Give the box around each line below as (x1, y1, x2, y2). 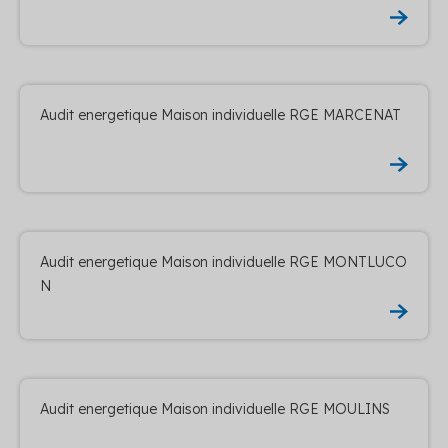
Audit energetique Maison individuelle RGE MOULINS (40, 399, 390, 418)
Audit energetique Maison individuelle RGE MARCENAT (40, 105, 401, 124)
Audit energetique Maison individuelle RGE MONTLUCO (40, 252, 407, 271)
